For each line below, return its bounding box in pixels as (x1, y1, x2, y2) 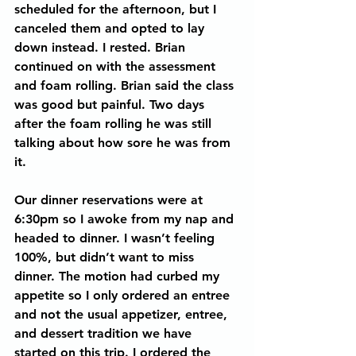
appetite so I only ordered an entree (14, 288, 234, 303)
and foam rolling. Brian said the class (14, 78, 238, 93)
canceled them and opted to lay (14, 21, 208, 36)
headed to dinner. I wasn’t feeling (14, 230, 219, 246)
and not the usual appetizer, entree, (14, 307, 231, 322)
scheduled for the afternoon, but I (14, 2, 220, 17)
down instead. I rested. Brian (14, 40, 189, 55)
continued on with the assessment (14, 59, 219, 74)
